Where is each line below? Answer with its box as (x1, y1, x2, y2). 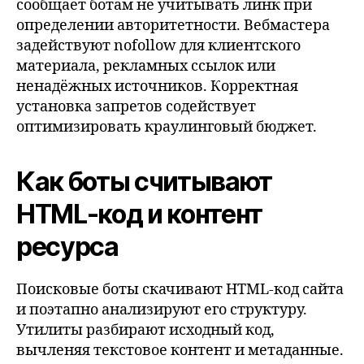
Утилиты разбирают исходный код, (16, 320, 275, 340)
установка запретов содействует (16, 97, 256, 116)
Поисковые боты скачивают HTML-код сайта (16, 279, 344, 299)
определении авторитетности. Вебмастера (16, 15, 330, 35)
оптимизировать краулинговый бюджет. (16, 117, 317, 136)
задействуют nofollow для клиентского (16, 36, 301, 55)
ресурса (16, 230, 119, 262)
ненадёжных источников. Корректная (16, 76, 298, 96)
